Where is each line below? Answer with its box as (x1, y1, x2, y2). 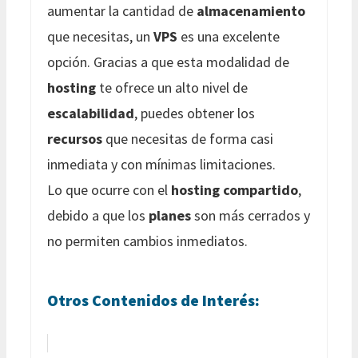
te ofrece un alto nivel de (96, 78, 248, 97)
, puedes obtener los (134, 103, 255, 122)
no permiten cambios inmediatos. (47, 231, 248, 250)
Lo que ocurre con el (47, 180, 171, 199)
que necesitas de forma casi (102, 129, 273, 148)
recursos (47, 129, 102, 148)
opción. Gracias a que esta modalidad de (47, 52, 289, 71)
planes (149, 205, 191, 225)
